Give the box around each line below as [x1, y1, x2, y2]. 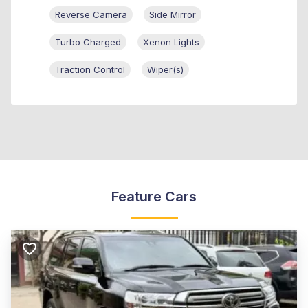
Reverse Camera [55, 8, 127, 20]
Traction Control [55, 63, 125, 75]
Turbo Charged [55, 36, 121, 47]
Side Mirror [149, 8, 196, 20]
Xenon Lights [143, 36, 199, 47]
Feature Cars [111, 188, 197, 205]
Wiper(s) [147, 63, 184, 75]
